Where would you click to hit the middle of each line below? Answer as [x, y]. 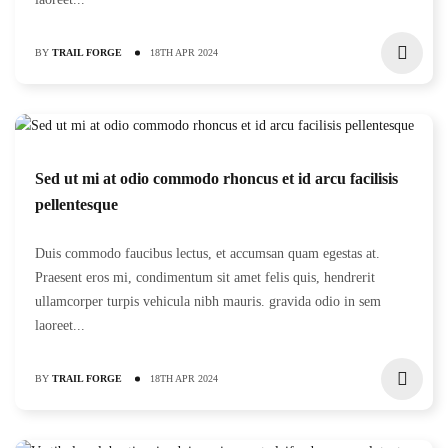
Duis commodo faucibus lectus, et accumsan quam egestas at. [207, 253]
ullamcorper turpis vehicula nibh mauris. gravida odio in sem [208, 301]
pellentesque [76, 204]
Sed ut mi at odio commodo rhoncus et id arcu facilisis [216, 178]
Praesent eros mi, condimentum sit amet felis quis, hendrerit [205, 277]
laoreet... [60, 325]
